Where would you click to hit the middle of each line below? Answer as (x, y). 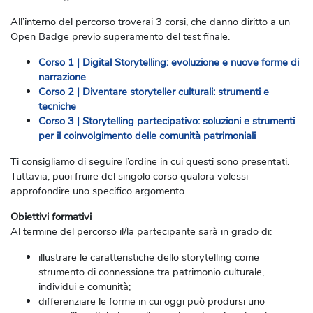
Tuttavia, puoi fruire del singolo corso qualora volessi (129, 176)
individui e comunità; (85, 286)
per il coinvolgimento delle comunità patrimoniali (147, 135)
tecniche (57, 106)
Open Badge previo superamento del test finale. (120, 36)
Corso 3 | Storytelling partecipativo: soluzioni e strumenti (167, 121)
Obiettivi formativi (51, 216)
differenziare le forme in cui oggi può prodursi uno (152, 301)
